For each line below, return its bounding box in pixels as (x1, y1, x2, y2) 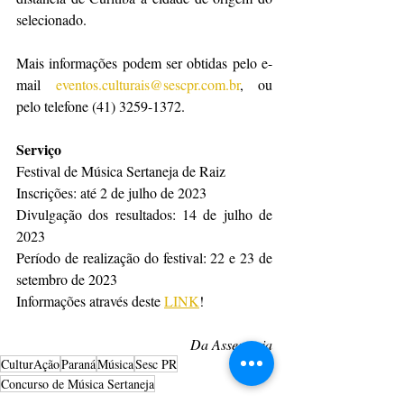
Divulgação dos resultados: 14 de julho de (16, 204, 272, 224)
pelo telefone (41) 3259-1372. (16, 96, 188, 115)
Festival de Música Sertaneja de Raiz (16, 161, 225, 180)
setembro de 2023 (16, 269, 117, 289)
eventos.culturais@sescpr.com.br (55, 74, 240, 94)
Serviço (16, 138, 61, 160)
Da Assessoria (190, 334, 272, 353)
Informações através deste (16, 290, 164, 310)
